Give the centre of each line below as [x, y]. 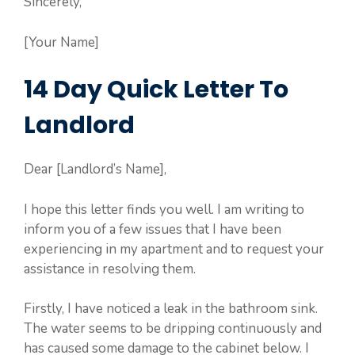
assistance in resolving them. [110, 269]
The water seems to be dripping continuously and [173, 329]
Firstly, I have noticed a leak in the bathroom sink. [171, 309]
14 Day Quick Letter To [156, 90]
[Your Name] [61, 42]
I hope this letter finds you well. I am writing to [164, 209]
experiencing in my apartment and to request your [174, 249]
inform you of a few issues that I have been [153, 229]
